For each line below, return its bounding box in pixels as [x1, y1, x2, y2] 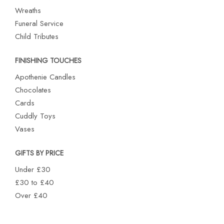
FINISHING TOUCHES [15, 55, 81, 65]
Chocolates [15, 84, 51, 95]
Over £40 [15, 190, 47, 201]
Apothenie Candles [15, 71, 75, 82]
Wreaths [15, 5, 41, 16]
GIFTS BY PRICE [15, 148, 63, 158]
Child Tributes [15, 31, 58, 42]
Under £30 [15, 164, 50, 175]
